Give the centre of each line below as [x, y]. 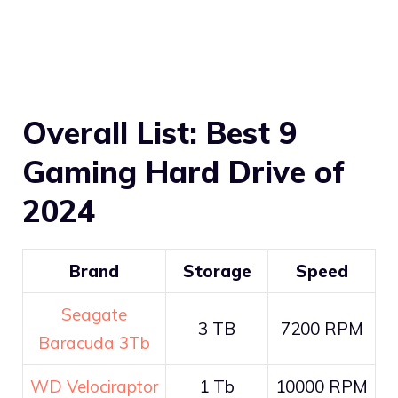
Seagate [94, 314]
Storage [217, 271]
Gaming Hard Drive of [183, 171]
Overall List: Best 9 [159, 132]
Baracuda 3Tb [94, 342]
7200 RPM [322, 328]
